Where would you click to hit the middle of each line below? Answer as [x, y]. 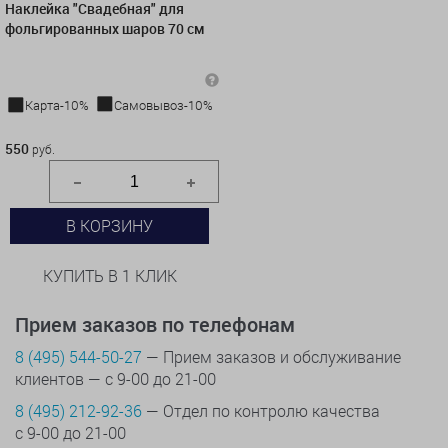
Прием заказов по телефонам [155, 325]
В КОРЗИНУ [109, 226]
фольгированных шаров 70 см [105, 29]
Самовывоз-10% [163, 105]
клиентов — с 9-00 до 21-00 [115, 379]
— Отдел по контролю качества [261, 411]
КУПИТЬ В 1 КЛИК [109, 276]
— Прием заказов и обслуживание [271, 357]
